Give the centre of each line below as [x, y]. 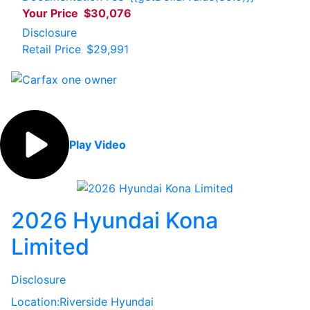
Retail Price [52, 49]
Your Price [50, 13]
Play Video [98, 144]
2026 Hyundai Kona [115, 221]
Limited [50, 247]
